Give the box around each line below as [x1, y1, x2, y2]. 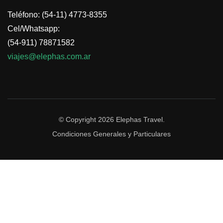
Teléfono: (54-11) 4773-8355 [7, 10, 107, 19]
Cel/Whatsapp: [7, 24, 60, 33]
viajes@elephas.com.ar [7, 52, 91, 61]
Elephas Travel [115, 115, 163, 123]
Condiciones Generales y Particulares [52, 130, 171, 138]
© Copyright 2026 [58, 115, 116, 123]
